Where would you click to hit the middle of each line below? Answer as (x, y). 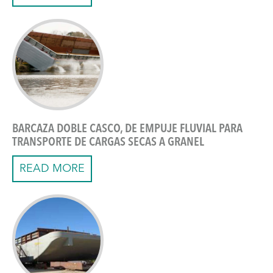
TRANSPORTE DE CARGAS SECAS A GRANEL (108, 143)
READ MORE (52, 169)
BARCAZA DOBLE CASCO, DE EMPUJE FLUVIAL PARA (127, 129)
